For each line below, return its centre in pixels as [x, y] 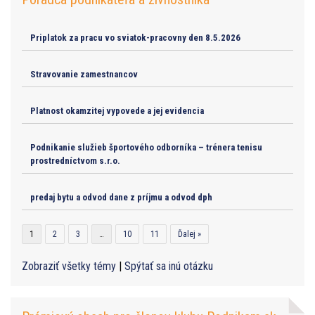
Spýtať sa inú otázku [169, 266]
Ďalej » [189, 234]
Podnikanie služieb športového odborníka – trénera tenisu [146, 147]
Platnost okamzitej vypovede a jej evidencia [117, 110]
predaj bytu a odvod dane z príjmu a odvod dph [121, 197]
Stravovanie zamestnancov [84, 74]
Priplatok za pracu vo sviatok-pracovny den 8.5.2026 [135, 37]
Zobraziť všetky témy [70, 266]
